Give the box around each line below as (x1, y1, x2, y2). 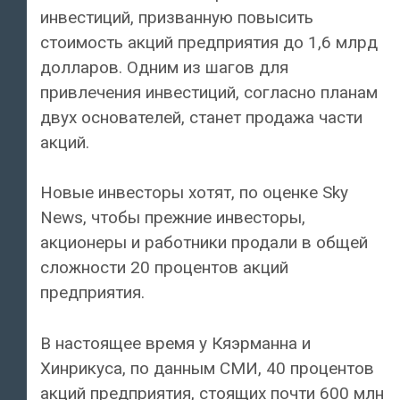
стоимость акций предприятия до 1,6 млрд (40, 31, 378, 53)
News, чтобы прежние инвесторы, (40, 207, 305, 229)
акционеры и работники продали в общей (40, 232, 368, 254)
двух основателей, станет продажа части (40, 106, 362, 128)
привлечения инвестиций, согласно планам (40, 81, 378, 103)
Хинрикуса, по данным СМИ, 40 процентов (40, 357, 374, 379)
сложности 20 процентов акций (40, 257, 288, 279)
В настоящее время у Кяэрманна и (40, 332, 311, 354)
